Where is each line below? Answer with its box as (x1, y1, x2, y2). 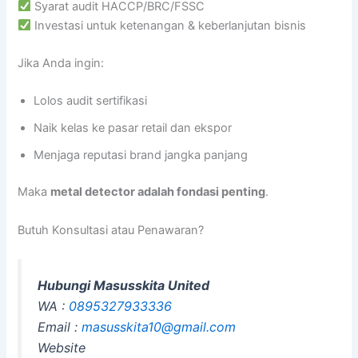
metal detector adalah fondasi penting (50, 185, 266, 200)
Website (38, 339, 86, 356)
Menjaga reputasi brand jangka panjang (34, 148, 249, 163)
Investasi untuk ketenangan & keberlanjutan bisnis (31, 18, 307, 33)
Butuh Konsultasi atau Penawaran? (18, 222, 205, 237)
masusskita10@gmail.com (82, 318, 237, 335)
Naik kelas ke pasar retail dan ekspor (34, 121, 233, 136)
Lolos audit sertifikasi (34, 93, 148, 109)
